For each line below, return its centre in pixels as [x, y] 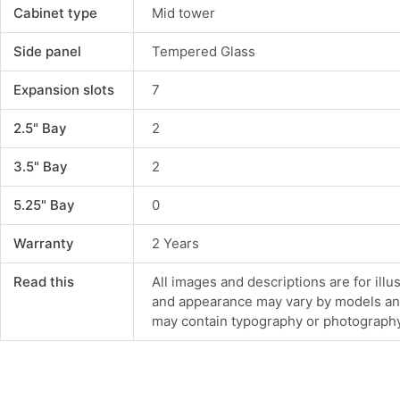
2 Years [176, 243]
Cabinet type [55, 12]
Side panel [47, 51]
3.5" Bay [40, 166]
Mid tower [184, 12]
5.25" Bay [44, 204]
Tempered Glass [204, 51]
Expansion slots [63, 89]
